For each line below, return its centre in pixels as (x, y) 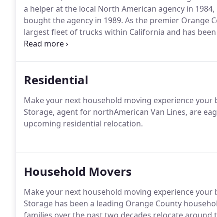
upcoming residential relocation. (83, 124)
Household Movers (78, 171)
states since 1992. (56, 44)
